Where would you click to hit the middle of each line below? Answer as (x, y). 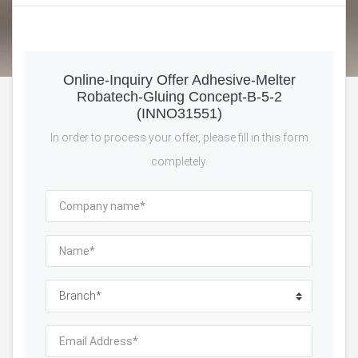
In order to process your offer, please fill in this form (179, 137)
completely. (179, 161)
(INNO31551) (179, 113)
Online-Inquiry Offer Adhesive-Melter (179, 80)
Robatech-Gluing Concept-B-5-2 (179, 96)
